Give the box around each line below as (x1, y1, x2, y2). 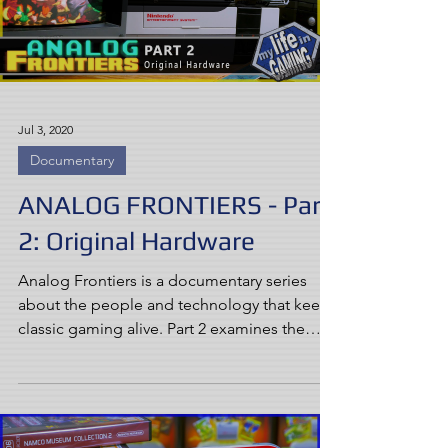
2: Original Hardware (18, 226, 255, 256)
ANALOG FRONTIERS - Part (18, 190, 331, 220)
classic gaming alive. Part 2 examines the (18, 319, 305, 338)
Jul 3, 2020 (18, 121, 73, 137)
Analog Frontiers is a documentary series (18, 271, 307, 290)
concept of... (18, 343, 108, 362)
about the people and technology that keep (18, 295, 330, 314)
